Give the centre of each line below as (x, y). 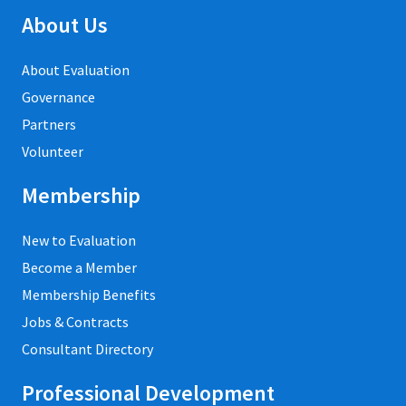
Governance (58, 97)
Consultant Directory (87, 348)
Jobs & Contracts (75, 321)
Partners (49, 124)
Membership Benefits (89, 294)
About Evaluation (76, 69)
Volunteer (53, 151)
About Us (65, 24)
